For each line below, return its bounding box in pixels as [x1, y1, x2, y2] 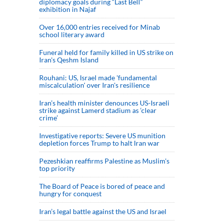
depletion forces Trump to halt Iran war [39, 138, 160, 147]
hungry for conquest [39, 189, 102, 198]
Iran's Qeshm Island [39, 55, 99, 64]
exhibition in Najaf [39, 4, 96, 13]
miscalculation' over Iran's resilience [39, 80, 150, 89]
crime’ [39, 113, 58, 122]
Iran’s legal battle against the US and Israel [39, 207, 166, 216]
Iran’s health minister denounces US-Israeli [39, 98, 169, 107]
